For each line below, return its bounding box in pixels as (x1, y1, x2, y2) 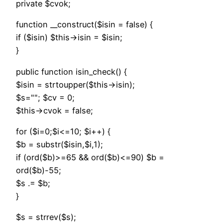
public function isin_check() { (16, 66, 127, 77)
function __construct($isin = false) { (16, 19, 153, 30)
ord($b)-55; (16, 165, 61, 175)
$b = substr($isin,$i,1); (16, 139, 103, 149)
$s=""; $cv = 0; (16, 92, 75, 103)
